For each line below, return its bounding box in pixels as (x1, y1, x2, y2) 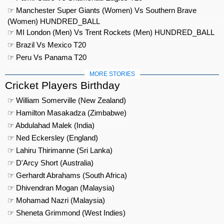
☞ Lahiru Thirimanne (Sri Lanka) (7, 146, 112, 155)
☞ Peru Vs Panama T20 (7, 53, 86, 62)
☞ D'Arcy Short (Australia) (7, 158, 93, 167)
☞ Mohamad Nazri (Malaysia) (7, 196, 105, 205)
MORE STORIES (89, 70, 135, 78)
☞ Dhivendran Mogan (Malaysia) (7, 183, 114, 192)
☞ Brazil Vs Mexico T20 (7, 40, 86, 49)
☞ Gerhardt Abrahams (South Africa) (7, 171, 127, 180)
